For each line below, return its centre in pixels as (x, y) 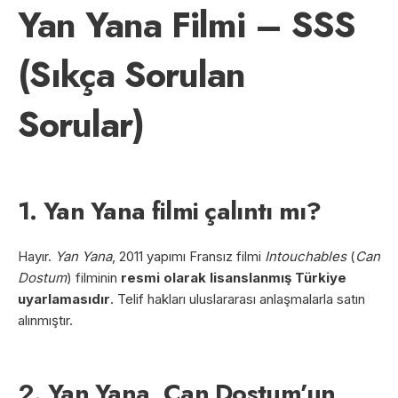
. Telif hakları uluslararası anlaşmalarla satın (238, 298)
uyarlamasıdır (64, 298)
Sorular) (81, 124)
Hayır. (36, 256)
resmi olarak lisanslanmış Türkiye (234, 277)
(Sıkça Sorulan (131, 74)
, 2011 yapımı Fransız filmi (188, 256)
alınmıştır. (45, 320)
